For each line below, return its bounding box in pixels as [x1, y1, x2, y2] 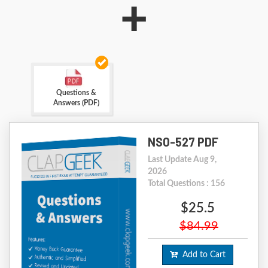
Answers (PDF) [53, 99, 99, 107]
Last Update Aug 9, [147, 156, 217, 165]
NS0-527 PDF [147, 135, 218, 150]
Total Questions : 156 [147, 179, 225, 188]
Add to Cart [177, 251, 226, 260]
